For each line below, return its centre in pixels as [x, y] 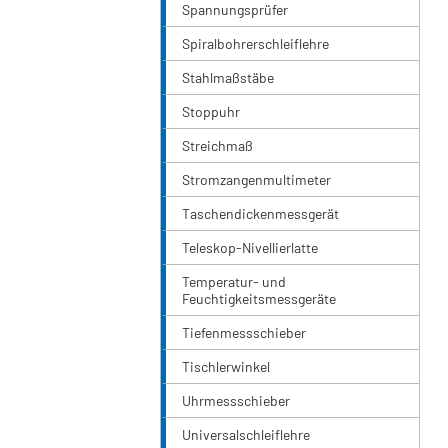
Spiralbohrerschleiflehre [255, 44]
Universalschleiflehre [246, 435]
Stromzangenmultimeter [256, 180]
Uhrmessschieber [236, 401]
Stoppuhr [211, 112]
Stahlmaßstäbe [228, 78]
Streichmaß [217, 146]
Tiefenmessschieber [244, 333]
